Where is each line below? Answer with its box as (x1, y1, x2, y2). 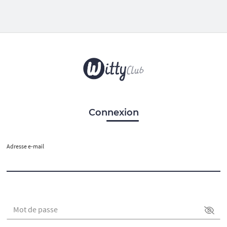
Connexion (88, 107, 139, 118)
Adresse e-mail (7, 142, 44, 150)
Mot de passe (13, 204, 58, 214)
